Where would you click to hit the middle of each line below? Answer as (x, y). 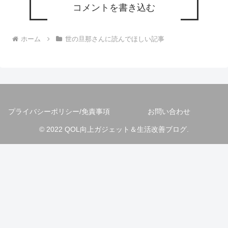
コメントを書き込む (114, 7)
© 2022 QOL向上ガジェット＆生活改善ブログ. (114, 130)
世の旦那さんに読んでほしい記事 (115, 39)
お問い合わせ (169, 112)
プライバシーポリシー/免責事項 (59, 112)
